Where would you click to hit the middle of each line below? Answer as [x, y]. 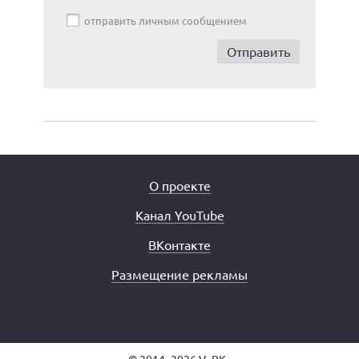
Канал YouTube [179, 215]
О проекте [179, 185]
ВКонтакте [179, 244]
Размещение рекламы [179, 274]
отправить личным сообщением [165, 20]
